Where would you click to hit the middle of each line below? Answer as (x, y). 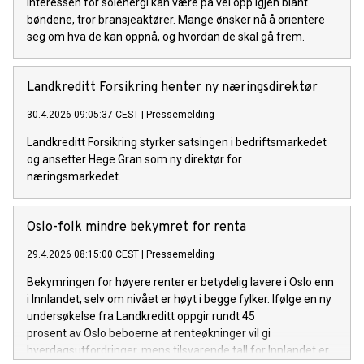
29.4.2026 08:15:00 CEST (83, 255)
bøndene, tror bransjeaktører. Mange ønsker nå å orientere (176, 20)
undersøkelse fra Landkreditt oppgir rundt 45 (141, 316)
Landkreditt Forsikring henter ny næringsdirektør (172, 88)
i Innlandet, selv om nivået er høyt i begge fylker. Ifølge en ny (179, 299)
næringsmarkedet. (74, 177)
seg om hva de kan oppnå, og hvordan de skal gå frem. (166, 37)
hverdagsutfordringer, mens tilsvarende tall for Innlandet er (178, 351)
